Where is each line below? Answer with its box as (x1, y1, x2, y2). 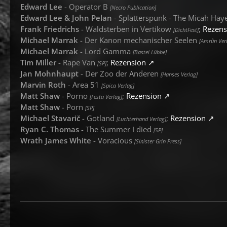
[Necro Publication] (110, 4, 156, 11)
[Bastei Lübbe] (133, 49, 167, 56)
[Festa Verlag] (90, 93, 122, 100)
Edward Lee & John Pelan (20, 13, 112, 23)
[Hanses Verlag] (161, 71, 198, 78)
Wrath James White (20, 135, 91, 145)
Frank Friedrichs (20, 24, 79, 34)
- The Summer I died (79, 124, 154, 134)
